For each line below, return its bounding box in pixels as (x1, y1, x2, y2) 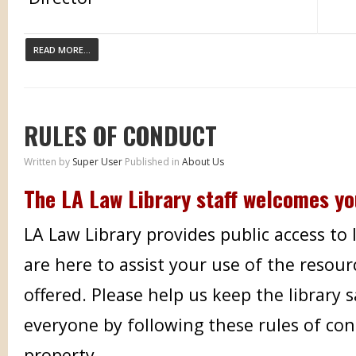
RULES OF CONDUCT (24, 118, 217, 153)
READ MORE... (33, 44, 91, 56)
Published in (125, 155, 180, 168)
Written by (24, 155, 72, 168)
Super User (72, 155, 122, 168)
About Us (182, 155, 224, 168)
